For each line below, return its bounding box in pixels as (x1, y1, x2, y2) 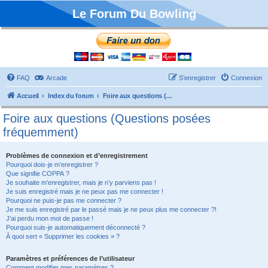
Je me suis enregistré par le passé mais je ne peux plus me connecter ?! (6, 206, 217, 213)
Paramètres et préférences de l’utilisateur (6, 255, 135, 262)
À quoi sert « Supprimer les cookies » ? (6, 233, 120, 240)
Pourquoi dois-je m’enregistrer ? (6, 161, 98, 168)
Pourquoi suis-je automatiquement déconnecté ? (6, 224, 145, 231)
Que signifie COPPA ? (6, 170, 69, 177)
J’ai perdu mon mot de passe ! (6, 215, 93, 222)
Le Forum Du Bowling (72, 7, 196, 20)
